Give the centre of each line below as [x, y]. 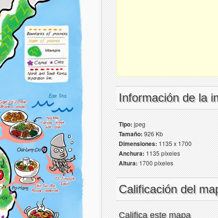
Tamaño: [131, 134]
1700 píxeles [155, 163]
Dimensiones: [138, 144]
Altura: [128, 163]
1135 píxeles [162, 153]
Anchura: [132, 153]
